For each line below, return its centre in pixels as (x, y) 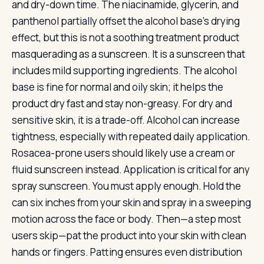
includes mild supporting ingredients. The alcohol (124, 70)
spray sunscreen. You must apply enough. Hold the (126, 186)
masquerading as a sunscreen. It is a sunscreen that (128, 54)
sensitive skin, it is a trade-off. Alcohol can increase (126, 120)
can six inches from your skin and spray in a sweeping (131, 202)
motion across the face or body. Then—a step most (126, 219)
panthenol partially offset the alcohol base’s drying (126, 21)
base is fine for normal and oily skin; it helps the (118, 87)
